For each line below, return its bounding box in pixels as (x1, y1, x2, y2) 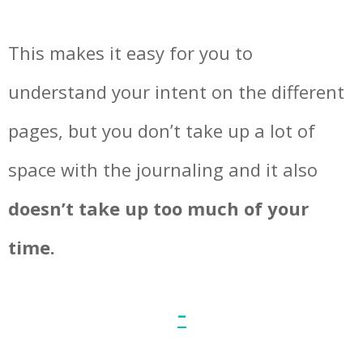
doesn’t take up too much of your (8, 195, 309, 220)
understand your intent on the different (8, 79, 344, 104)
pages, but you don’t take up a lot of (8, 117, 315, 143)
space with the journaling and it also (8, 156, 318, 181)
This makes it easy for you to (8, 40, 253, 65)
